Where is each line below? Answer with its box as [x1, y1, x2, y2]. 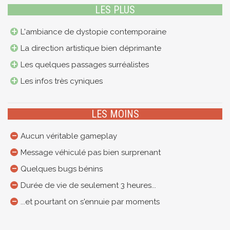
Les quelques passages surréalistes [21, 60, 149, 70]
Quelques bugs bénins [21, 164, 103, 174]
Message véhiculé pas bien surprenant [21, 148, 161, 158]
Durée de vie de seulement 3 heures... [21, 181, 156, 190]
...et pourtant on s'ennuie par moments [21, 197, 160, 207]
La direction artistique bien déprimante [21, 44, 161, 53]
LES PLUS [95, 4, 135, 16]
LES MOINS [91, 108, 139, 121]
